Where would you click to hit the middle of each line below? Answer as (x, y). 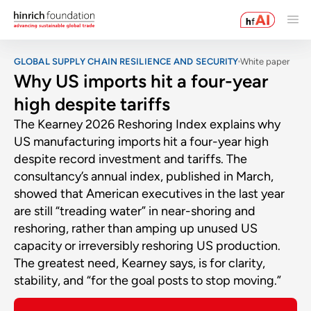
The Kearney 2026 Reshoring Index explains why (147, 124)
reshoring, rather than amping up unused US (136, 228)
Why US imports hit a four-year (141, 81)
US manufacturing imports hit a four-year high (141, 141)
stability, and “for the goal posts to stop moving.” (148, 280)
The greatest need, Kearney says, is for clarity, (140, 263)
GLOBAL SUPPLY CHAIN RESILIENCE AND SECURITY (126, 61)
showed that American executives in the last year (149, 193)
